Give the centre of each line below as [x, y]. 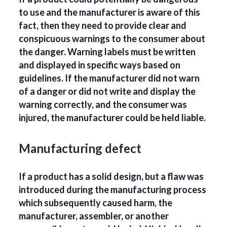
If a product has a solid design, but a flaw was [111, 177]
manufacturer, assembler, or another [94, 216]
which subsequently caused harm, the [96, 203]
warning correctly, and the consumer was [103, 105]
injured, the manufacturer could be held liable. [112, 118]
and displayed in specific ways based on [100, 65]
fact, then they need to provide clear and [103, 26]
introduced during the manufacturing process [113, 190]
